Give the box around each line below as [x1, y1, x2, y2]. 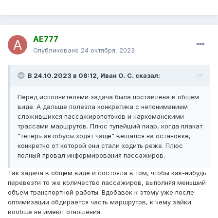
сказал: [134, 72, 160, 80]
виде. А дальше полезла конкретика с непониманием [18, 103, 188, 111]
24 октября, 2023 [81, 46, 135, 54]
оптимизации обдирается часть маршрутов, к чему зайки [8, 198, 191, 206]
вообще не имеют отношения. [8, 208, 102, 216]
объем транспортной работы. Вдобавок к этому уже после [8, 188, 194, 197]
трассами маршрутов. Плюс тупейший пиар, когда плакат [18, 122, 202, 130]
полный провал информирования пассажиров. [18, 151, 165, 160]
